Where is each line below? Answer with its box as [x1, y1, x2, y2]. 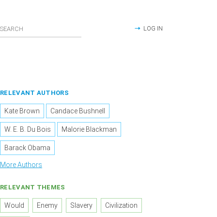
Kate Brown [4, 107, 40, 115]
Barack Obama [4, 144, 50, 152]
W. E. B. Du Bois [4, 125, 51, 134]
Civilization [105, 201, 138, 210]
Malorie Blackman [62, 125, 117, 134]
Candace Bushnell [50, 107, 106, 115]
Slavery [70, 201, 93, 210]
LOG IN [143, 25, 163, 32]
